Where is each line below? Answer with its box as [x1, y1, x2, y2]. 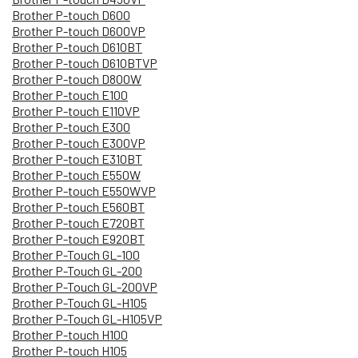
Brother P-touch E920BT [12, 230, 145, 246]
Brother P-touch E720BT [12, 214, 145, 230]
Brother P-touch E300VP [12, 134, 145, 150]
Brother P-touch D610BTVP [12, 54, 157, 70]
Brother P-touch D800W [12, 70, 141, 86]
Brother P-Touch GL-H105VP [12, 310, 162, 326]
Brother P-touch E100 [12, 86, 128, 102]
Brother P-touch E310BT [12, 150, 142, 166]
